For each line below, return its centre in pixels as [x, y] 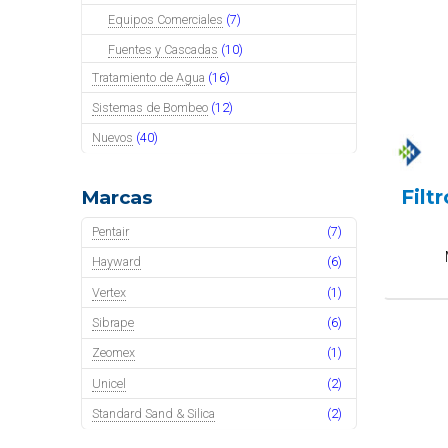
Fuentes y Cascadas [163, 49]
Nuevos [113, 138]
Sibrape [113, 323]
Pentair [111, 232]
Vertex [109, 292]
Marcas [116, 198]
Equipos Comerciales [166, 19]
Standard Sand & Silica [154, 414]
